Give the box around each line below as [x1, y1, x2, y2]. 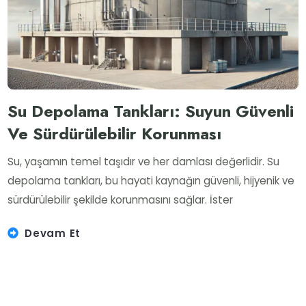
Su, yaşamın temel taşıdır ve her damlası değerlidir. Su [8, 154, 280, 169]
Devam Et [25, 225, 81, 240]
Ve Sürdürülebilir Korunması [8, 122, 222, 146]
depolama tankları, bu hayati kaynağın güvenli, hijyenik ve [8, 173, 295, 188]
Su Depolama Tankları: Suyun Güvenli [8, 99, 294, 124]
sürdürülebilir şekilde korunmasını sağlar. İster [8, 192, 234, 207]
